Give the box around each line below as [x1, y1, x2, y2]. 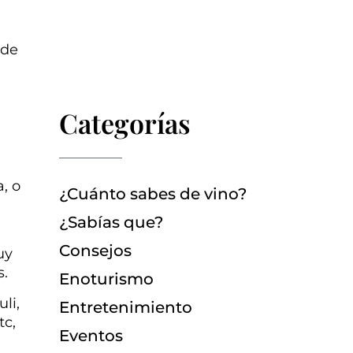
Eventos [58, 326, 123, 346]
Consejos [58, 241, 132, 261]
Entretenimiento [58, 298, 192, 318]
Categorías [58, 105, 191, 142]
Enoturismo [58, 269, 154, 289]
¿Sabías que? [58, 213, 163, 232]
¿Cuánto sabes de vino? [58, 184, 247, 204]
